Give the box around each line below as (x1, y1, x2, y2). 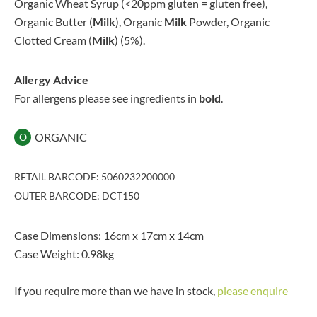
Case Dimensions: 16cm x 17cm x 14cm (14, 229, 204, 242)
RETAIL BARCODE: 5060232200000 (14, 171, 175, 183)
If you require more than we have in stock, (14, 284, 217, 297)
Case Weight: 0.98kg (14, 247, 114, 260)
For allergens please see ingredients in (14, 91, 199, 105)
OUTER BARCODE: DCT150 (14, 190, 139, 202)
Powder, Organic (187, 15, 270, 28)
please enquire (217, 284, 288, 297)
